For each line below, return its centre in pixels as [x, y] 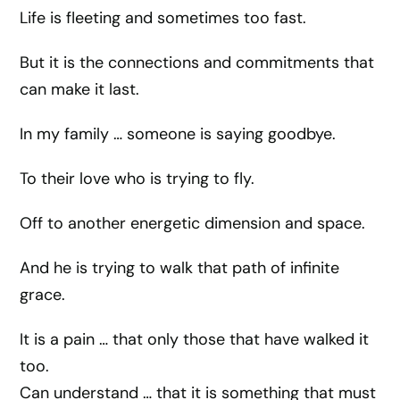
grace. [43, 295]
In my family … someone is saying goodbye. [178, 134]
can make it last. [80, 89]
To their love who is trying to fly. [137, 179]
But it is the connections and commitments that [197, 62]
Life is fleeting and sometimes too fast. [163, 18]
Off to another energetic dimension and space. [193, 223]
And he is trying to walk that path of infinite [180, 268]
